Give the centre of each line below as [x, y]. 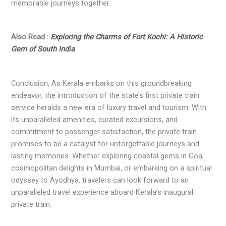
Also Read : [31, 37]
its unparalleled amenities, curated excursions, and [95, 120]
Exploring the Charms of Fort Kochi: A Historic [127, 37]
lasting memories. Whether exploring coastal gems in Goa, [108, 156]
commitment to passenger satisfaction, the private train [104, 132]
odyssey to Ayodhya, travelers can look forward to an [100, 180]
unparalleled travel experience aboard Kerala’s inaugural [102, 192]
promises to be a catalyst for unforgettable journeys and [105, 144]
